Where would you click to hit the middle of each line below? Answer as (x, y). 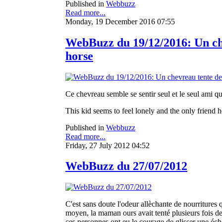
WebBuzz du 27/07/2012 (126, 166)
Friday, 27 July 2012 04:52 (108, 145)
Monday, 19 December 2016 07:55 (120, 21)
